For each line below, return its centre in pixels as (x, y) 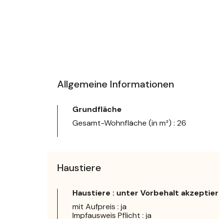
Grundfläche (97, 109)
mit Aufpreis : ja (99, 206)
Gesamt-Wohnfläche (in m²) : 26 (130, 123)
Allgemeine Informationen (116, 84)
